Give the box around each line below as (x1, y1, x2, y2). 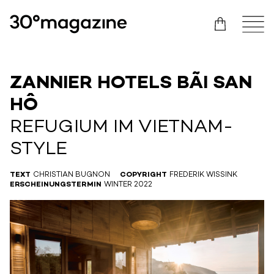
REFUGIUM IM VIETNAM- (10, 117, 233, 138)
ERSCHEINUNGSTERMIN (10, 180, 102, 189)
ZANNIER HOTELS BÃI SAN (10, 73, 252, 94)
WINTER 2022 (104, 180, 152, 189)
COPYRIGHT (120, 171, 167, 179)
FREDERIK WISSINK (169, 171, 237, 179)
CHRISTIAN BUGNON (33, 171, 110, 179)
